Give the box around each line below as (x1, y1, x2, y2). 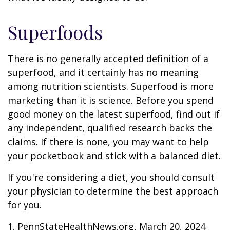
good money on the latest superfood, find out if (8, 108, 220, 120)
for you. (8, 199, 42, 211)
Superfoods (8, 20, 103, 44)
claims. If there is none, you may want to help (8, 136, 209, 148)
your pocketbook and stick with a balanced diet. (8, 149, 221, 162)
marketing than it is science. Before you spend (8, 94, 214, 106)
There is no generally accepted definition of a (8, 52, 208, 65)
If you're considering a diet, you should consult (8, 171, 215, 183)
